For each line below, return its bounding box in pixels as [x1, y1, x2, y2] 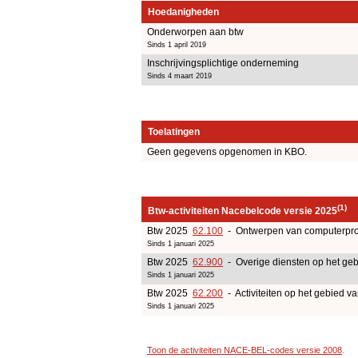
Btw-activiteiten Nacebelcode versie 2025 [148, 205, 337, 217]
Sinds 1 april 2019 [147, 40, 206, 49]
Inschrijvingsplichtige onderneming [147, 57, 299, 69]
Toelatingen [148, 125, 200, 137]
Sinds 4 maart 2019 [147, 71, 212, 80]
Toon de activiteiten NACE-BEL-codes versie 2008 [147, 344, 342, 355]
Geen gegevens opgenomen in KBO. [147, 145, 307, 157]
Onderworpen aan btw [147, 26, 244, 38]
